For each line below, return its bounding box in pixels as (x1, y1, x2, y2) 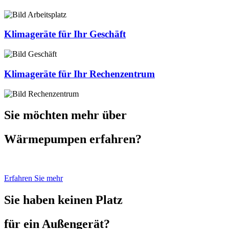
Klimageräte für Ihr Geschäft (4, 29, 126, 40)
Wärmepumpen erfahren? (4, 132, 142, 146)
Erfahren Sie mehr (4, 174, 63, 183)
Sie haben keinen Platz (4, 193, 123, 207)
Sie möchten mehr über (4, 108, 127, 122)
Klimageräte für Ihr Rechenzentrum (4, 68, 155, 79)
